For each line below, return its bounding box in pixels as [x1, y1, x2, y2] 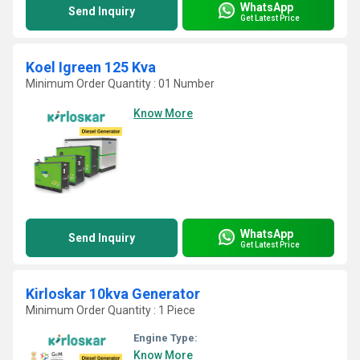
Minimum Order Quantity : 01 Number [26, 77, 215, 90]
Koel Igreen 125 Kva [26, 59, 156, 76]
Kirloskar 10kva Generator [26, 285, 200, 302]
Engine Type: [133, 332, 198, 344]
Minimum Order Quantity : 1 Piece [26, 304, 195, 317]
